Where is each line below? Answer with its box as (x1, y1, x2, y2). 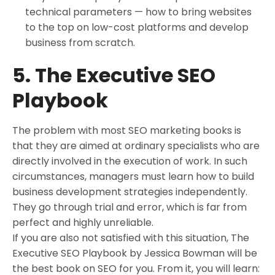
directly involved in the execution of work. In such (12, 154, 247, 169)
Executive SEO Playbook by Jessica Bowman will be (12, 246, 257, 261)
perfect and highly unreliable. (12, 215, 156, 230)
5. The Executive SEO (12, 61, 215, 90)
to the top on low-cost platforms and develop (25, 20, 249, 34)
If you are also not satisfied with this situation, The (12, 231, 249, 246)
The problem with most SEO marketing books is (12, 123, 241, 138)
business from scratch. (25, 35, 137, 50)
